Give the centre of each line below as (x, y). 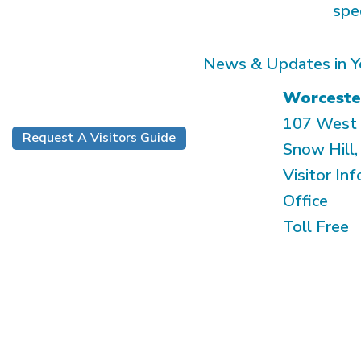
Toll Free (316, 227)
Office (305, 201)
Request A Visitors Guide (99, 137)
